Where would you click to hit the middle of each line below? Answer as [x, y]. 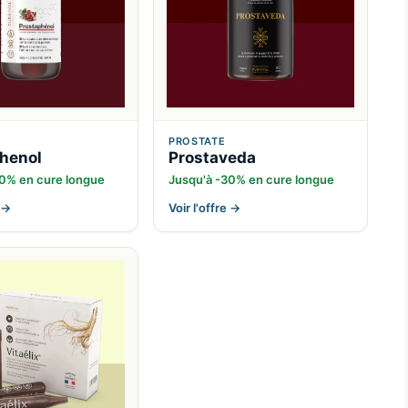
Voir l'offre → [204, 208]
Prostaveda [212, 158]
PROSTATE [197, 142]
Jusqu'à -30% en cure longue [251, 180]
